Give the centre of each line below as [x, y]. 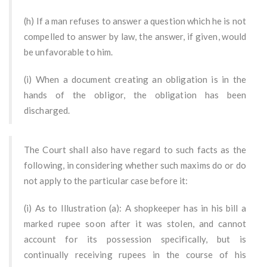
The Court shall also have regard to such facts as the [135, 150]
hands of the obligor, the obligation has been [135, 95]
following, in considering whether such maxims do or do [135, 165]
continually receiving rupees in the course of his [135, 255]
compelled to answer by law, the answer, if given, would [135, 37]
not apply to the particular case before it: [106, 181]
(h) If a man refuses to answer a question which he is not [135, 21]
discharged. [47, 111]
